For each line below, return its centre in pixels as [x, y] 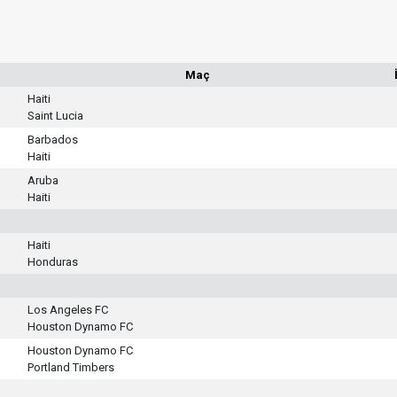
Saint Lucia [55, 116]
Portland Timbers [71, 367]
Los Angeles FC [68, 310]
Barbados [53, 140]
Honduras [53, 262]
